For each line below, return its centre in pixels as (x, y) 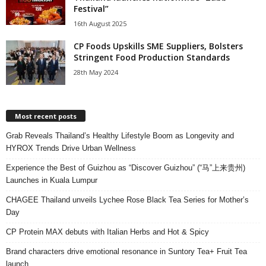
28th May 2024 (96, 72)
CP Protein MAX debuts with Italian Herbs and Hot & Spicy (107, 232)
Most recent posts (46, 116)
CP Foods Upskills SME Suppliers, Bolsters (158, 46)
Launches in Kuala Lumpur (52, 180)
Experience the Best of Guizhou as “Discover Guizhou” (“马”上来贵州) (126, 168)
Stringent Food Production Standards (152, 58)
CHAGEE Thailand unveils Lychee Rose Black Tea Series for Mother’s (127, 200)
